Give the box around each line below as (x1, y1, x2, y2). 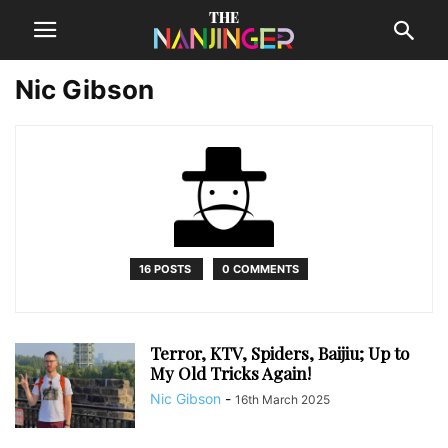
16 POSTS (139, 262, 194, 276)
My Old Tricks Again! (150, 362, 311, 384)
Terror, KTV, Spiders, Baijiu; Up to (150, 342, 409, 364)
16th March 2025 (235, 392, 330, 407)
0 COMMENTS (222, 262, 299, 276)
